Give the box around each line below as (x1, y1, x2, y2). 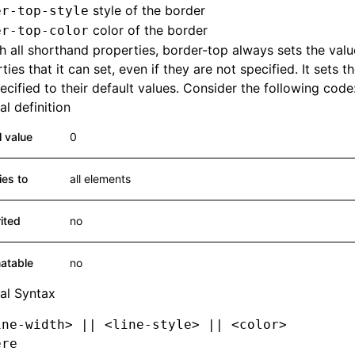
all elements (70, 172, 131, 185)
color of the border (89, 22, 208, 38)
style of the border (89, 2, 205, 18)
